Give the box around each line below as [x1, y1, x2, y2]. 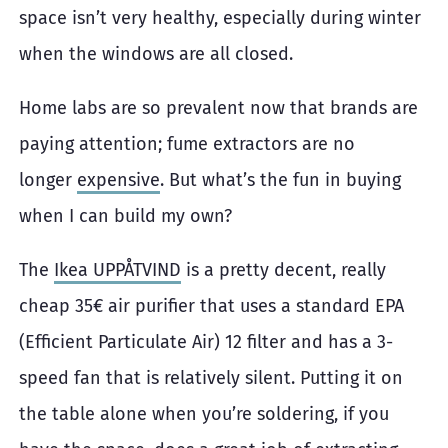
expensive [77, 169, 160, 192]
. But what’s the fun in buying [160, 169, 401, 192]
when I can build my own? [19, 205, 232, 228]
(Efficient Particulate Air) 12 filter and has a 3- [19, 331, 393, 354]
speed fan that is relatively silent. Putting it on [19, 367, 403, 390]
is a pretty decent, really [181, 259, 386, 282]
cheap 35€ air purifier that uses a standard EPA [19, 295, 404, 318]
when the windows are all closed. [19, 43, 293, 66]
